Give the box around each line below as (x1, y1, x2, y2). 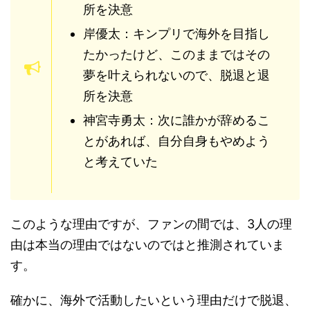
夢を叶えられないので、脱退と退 (83, 67, 270, 82)
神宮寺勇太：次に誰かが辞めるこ (83, 112, 270, 127)
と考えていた (83, 154, 158, 169)
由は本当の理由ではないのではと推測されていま (10, 237, 284, 252)
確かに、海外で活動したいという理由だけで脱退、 (10, 292, 297, 307)
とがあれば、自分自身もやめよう (83, 133, 270, 148)
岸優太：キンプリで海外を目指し (83, 26, 270, 41)
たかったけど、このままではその (83, 46, 270, 62)
